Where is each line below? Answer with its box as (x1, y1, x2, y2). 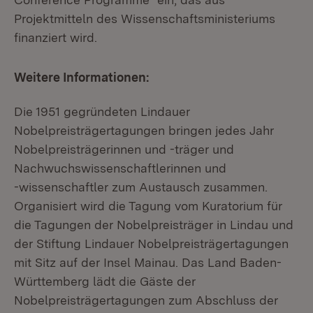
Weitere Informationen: (14, 70, 149, 85)
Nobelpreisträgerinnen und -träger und (14, 142, 234, 156)
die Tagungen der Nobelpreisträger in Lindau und (14, 217, 293, 232)
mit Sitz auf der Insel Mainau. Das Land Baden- (14, 255, 282, 270)
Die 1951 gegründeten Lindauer (14, 104, 190, 119)
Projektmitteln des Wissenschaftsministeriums (14, 11, 275, 26)
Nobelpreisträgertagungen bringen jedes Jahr (14, 123, 274, 138)
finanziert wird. (14, 30, 97, 45)
